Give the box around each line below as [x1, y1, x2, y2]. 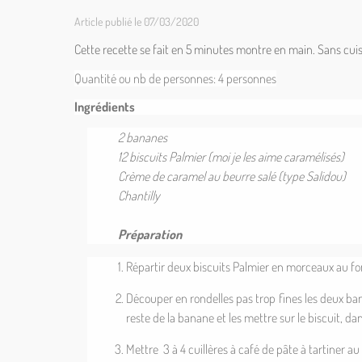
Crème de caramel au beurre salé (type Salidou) [118, 168, 347, 184]
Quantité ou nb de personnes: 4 [74, 70, 226, 86]
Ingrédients [74, 99, 135, 115]
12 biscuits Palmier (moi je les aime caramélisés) [118, 149, 345, 165]
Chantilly [118, 187, 163, 204]
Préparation [118, 226, 183, 242]
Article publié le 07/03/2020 [74, 15, 199, 28]
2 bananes [118, 129, 168, 145]
